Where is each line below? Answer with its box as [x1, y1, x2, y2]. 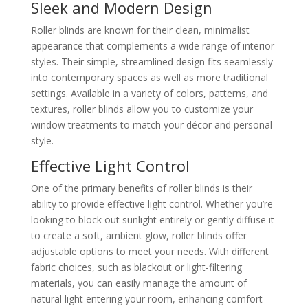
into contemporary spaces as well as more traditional [30, 71, 268, 84]
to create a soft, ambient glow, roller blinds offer [30, 229, 247, 242]
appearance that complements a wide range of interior [30, 39, 274, 52]
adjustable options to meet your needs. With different [30, 245, 269, 258]
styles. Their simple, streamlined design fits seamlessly [30, 55, 273, 68]
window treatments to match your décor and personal [30, 118, 272, 131]
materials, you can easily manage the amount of [30, 276, 247, 289]
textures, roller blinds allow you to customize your [30, 102, 253, 115]
